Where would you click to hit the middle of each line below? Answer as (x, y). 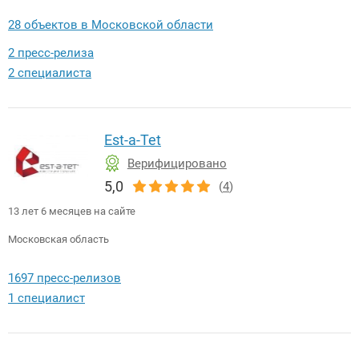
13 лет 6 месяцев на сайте (72, 212)
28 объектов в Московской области (111, 25)
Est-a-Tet (133, 140)
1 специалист (46, 298)
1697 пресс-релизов (65, 278)
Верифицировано (177, 164)
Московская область (58, 240)
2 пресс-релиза (51, 53)
